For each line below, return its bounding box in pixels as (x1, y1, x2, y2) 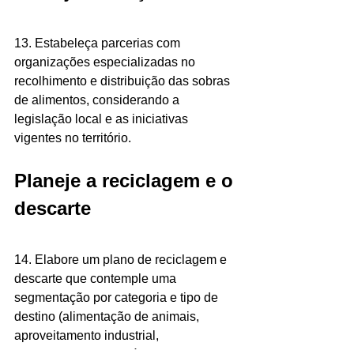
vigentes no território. (14, 131, 131, 145)
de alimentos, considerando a (14, 93, 183, 107)
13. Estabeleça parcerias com (14, 36, 183, 51)
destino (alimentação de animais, (14, 310, 202, 324)
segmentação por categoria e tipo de (14, 291, 221, 305)
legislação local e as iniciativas (14, 112, 191, 126)
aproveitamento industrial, (14, 329, 162, 343)
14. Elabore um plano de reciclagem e (14, 253, 230, 267)
